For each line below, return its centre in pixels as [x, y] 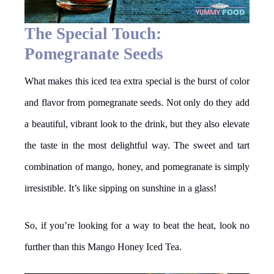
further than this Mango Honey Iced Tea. [103, 246]
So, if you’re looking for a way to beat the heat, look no [137, 225]
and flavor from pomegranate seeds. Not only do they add [137, 102]
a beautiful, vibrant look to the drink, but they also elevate [137, 124]
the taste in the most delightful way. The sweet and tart [137, 145]
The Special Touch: [93, 33]
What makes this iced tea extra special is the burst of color [137, 81]
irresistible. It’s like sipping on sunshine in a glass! [120, 188]
